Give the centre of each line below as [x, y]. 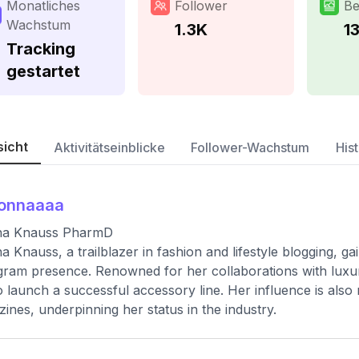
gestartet [43, 71]
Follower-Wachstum [250, 147]
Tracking [41, 49]
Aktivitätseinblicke [109, 147]
